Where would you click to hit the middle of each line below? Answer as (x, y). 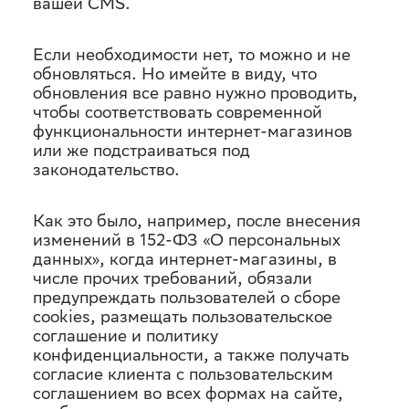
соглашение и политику (126, 336)
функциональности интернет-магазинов (193, 131)
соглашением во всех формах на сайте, (188, 393)
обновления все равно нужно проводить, (195, 93)
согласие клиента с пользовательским (183, 374)
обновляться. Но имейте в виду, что (175, 73)
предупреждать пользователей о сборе (187, 297)
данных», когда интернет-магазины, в (185, 259)
